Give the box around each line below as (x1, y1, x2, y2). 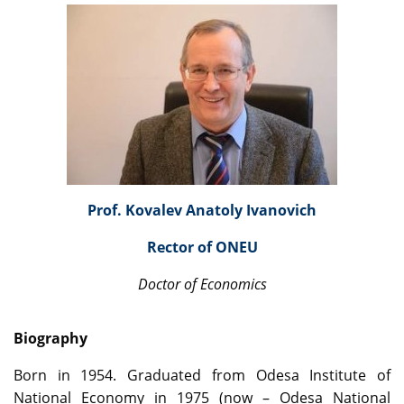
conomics (207, 274, 267, 295)
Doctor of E (137, 274, 207, 295)
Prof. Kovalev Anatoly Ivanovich (87, 200, 317, 221)
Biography (14, 328, 87, 349)
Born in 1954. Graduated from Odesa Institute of (14, 365, 390, 386)
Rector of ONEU (146, 237, 258, 258)
